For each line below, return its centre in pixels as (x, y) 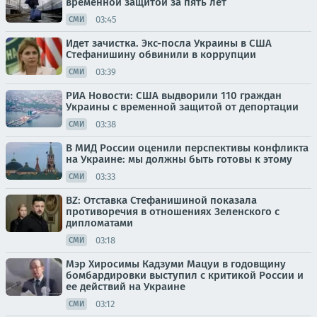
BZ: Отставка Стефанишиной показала (161, 200)
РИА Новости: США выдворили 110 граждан (174, 96)
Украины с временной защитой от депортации (182, 107)
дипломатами (99, 223)
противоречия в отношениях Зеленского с (173, 212)
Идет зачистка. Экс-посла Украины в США (169, 43)
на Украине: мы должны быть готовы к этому (179, 159)
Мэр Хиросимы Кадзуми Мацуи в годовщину (176, 264)
